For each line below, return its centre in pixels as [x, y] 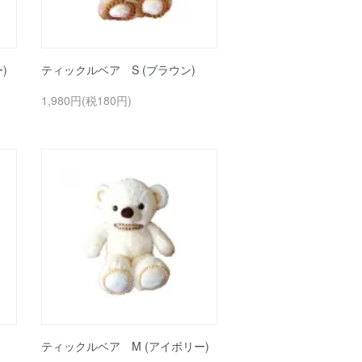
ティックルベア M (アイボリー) [125, 345]
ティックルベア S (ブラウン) [118, 69]
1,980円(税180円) [86, 100]
